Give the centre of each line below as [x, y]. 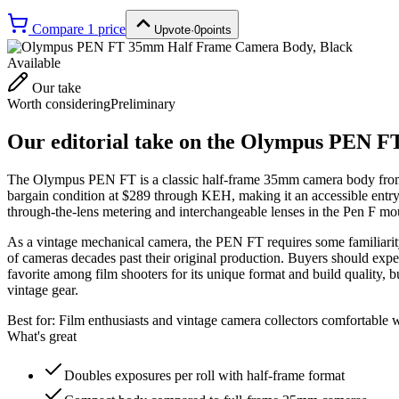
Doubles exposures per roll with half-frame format [204, 375]
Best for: [33, 320]
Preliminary [143, 103]
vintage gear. [43, 289]
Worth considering [59, 103]
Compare [58, 28]
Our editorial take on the [124, 141]
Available [34, 62]
